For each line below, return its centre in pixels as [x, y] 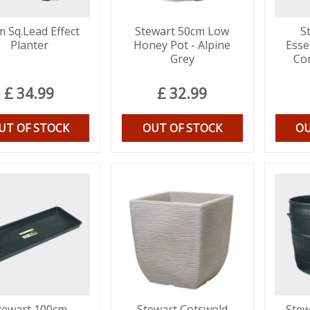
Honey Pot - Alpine [182, 45]
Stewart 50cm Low [182, 31]
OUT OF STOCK [182, 128]
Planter [29, 45]
